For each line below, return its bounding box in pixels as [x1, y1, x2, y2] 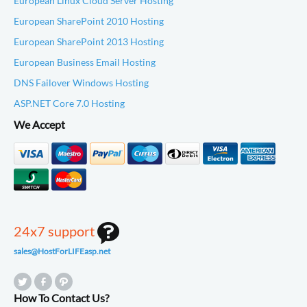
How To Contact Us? [14, 291, 109, 304]
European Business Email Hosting [14, 56, 156, 68]
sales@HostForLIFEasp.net [14, 246, 110, 256]
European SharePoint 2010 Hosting [14, 15, 164, 27]
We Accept [14, 118, 65, 131]
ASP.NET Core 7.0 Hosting [14, 97, 125, 109]
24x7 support [14, 223, 97, 240]
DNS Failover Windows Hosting [14, 77, 149, 88]
